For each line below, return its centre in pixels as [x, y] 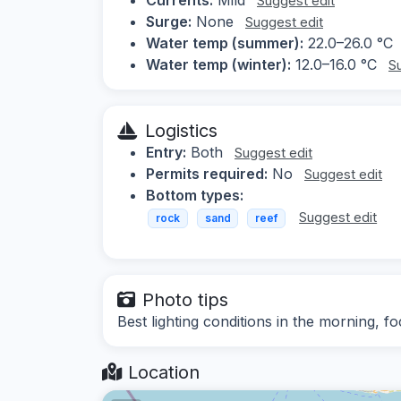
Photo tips [185, 300]
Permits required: [207, 173]
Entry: [166, 152]
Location [161, 373]
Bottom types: [195, 195]
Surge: [169, 21]
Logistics [181, 130]
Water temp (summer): [225, 43]
